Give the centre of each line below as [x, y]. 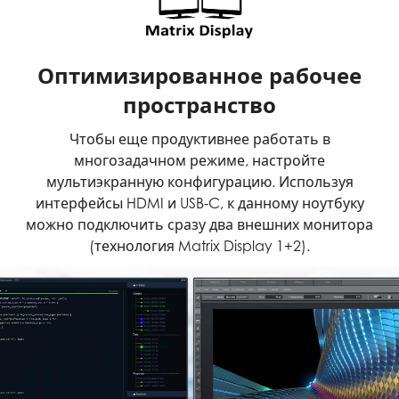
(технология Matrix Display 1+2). [199, 245]
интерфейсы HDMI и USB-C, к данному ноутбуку [199, 203]
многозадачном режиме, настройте [199, 160]
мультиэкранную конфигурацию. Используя [199, 181]
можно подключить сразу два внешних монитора [199, 224]
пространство [199, 105]
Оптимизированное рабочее [199, 75]
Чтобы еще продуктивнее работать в [199, 138]
